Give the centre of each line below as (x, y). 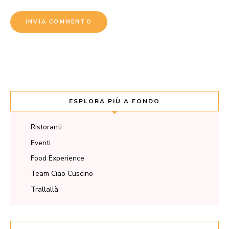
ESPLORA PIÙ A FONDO (114, 101)
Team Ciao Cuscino (62, 174)
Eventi (41, 143)
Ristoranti (46, 127)
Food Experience (58, 158)
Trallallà (44, 189)
